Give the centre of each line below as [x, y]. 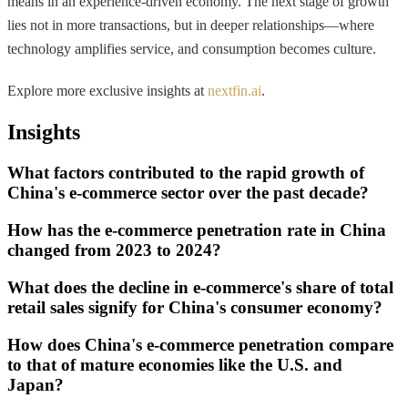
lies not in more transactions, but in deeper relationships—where [191, 25]
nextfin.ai [235, 90]
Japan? [36, 384]
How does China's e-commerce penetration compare [200, 344]
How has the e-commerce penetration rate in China [197, 230]
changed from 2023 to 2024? [114, 250]
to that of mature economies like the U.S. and [175, 364]
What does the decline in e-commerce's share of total [200, 287]
